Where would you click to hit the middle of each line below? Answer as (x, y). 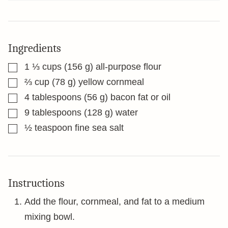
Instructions (38, 183)
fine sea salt (99, 128)
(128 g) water (111, 112)
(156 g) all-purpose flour (113, 67)
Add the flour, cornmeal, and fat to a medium (115, 202)
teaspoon (53, 128)
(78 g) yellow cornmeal (98, 82)
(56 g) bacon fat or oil (127, 97)
